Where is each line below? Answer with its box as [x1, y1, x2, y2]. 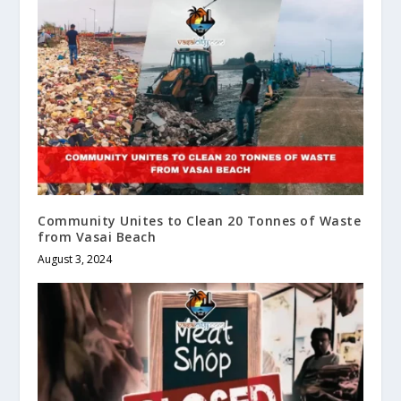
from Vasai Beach [38, 227, 157, 245]
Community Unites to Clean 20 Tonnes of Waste [38, 211, 362, 229]
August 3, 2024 [38, 251, 113, 267]
